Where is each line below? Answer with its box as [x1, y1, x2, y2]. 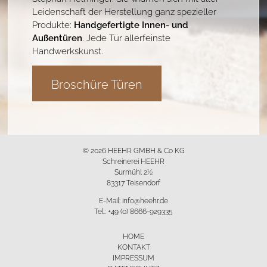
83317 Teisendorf [107, 177, 160, 187]
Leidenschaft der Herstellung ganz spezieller [32, 4, 217, 17]
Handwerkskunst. [32, 44, 104, 56]
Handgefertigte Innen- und [74, 17, 189, 30]
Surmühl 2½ [114, 166, 153, 176]
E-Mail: [99, 195, 122, 205]
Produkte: [32, 17, 74, 30]
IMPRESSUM [113, 252, 154, 262]
